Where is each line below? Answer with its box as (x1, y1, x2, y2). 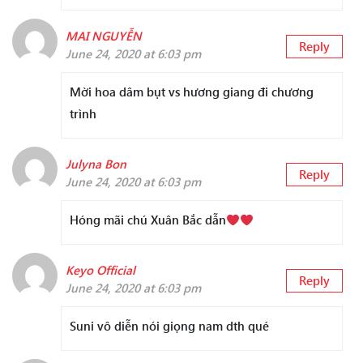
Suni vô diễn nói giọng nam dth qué (70, 318, 269, 335)
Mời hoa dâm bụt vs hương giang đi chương (70, 83, 314, 100)
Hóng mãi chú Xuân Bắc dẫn (70, 211, 226, 228)
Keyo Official (66, 262, 135, 279)
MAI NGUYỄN (66, 28, 142, 45)
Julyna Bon (66, 156, 126, 173)
